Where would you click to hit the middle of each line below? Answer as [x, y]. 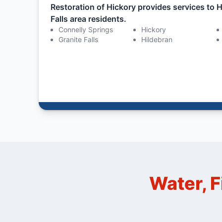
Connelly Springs [85, 29]
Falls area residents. [88, 19]
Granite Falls [78, 39]
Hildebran [157, 39]
